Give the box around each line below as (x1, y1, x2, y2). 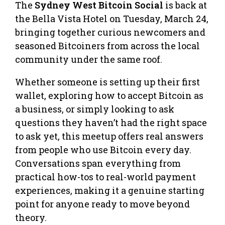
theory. (15, 211, 47, 223)
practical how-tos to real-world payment (15, 170, 196, 183)
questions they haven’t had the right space (15, 116, 207, 129)
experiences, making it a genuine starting (15, 184, 204, 196)
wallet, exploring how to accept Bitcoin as (15, 89, 203, 101)
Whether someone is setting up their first (15, 75, 200, 88)
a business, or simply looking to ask (15, 102, 174, 115)
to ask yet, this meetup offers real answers (15, 130, 203, 142)
